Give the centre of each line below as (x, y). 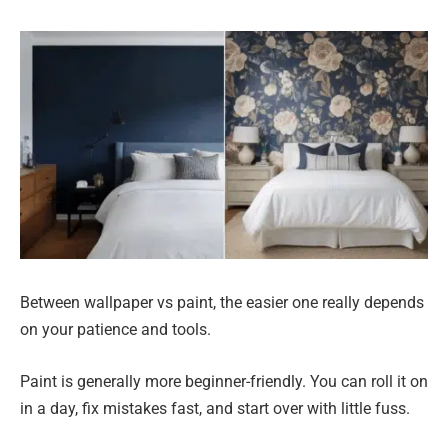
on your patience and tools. (115, 329)
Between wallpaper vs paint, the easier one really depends (222, 302)
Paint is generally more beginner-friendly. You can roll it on (224, 381)
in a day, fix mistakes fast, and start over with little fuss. (215, 408)
